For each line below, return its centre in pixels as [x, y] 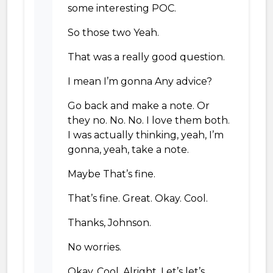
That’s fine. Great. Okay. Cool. [138, 198]
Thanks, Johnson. [109, 223]
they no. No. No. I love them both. [149, 120]
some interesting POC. [122, 8]
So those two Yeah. [113, 33]
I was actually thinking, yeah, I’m [146, 135]
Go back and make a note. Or [139, 106]
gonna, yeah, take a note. [128, 150]
